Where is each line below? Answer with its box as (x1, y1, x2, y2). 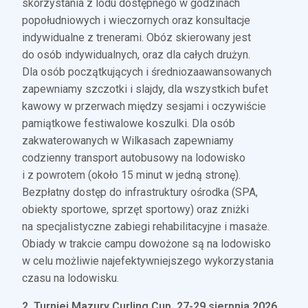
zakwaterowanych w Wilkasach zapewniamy (22, 134, 234, 148)
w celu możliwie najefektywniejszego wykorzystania (22, 254, 274, 268)
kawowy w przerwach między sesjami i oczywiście (22, 100, 267, 113)
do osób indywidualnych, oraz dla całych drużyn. (22, 48, 251, 62)
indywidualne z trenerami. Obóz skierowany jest (22, 31, 252, 45)
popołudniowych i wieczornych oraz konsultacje (22, 14, 251, 27)
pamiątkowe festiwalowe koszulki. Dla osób (22, 117, 236, 131)
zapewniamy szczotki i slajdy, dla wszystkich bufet (22, 82, 269, 96)
